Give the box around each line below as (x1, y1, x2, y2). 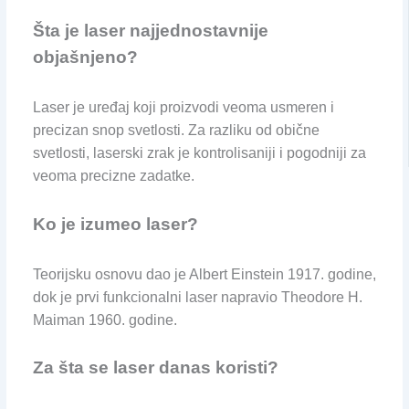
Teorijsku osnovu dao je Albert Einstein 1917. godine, (32, 266, 376, 282)
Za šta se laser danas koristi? (32, 358, 278, 378)
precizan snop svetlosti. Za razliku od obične (32, 122, 320, 139)
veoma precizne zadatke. (32, 168, 194, 184)
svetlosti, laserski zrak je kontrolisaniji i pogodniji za (32, 145, 366, 162)
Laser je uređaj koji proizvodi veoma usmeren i (32, 100, 334, 116)
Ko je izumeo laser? (32, 214, 198, 234)
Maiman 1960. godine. (32, 311, 177, 328)
